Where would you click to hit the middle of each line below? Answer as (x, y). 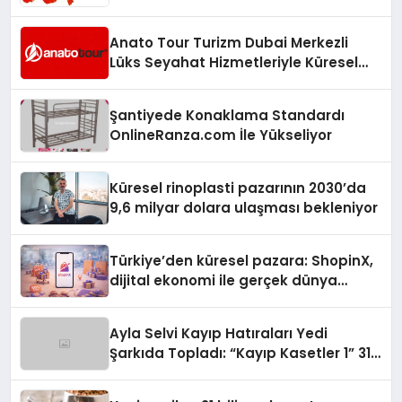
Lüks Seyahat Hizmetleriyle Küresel (234, 62)
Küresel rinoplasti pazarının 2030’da (238, 188)
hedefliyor (146, 319)
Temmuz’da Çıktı (171, 372)
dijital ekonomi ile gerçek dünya (224, 280)
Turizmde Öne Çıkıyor (186, 82)
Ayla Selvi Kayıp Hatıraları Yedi (219, 333)
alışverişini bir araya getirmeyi (218, 300)
